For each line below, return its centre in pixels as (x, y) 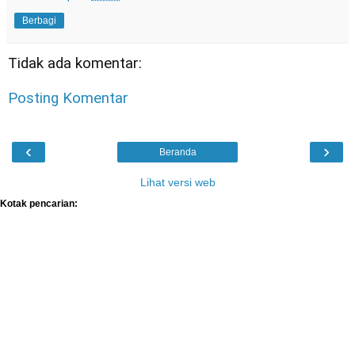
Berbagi (39, 21)
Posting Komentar (68, 98)
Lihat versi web (177, 183)
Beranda (177, 153)
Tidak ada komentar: (75, 64)
